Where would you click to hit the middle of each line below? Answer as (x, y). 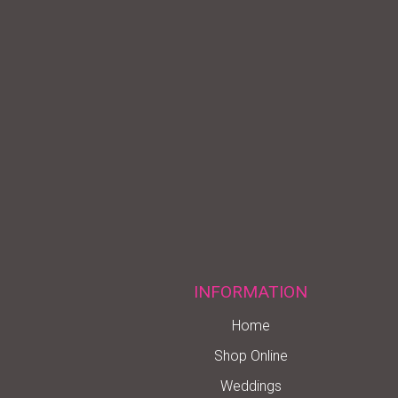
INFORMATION (251, 291)
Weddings (251, 386)
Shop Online (251, 355)
